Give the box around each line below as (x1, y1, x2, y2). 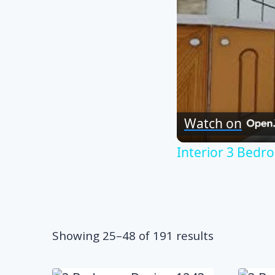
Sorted (212, 227, 250, 243)
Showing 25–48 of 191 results (52, 227, 214, 244)
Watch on (184, 115, 242, 133)
